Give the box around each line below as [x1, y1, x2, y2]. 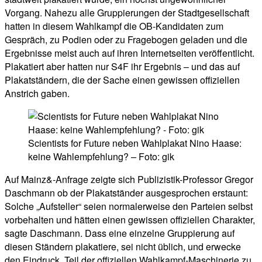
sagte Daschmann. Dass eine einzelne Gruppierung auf [5, 226, 235, 240]
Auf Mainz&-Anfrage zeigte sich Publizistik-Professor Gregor [5, 172, 253, 186]
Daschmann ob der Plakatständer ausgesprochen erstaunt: [5, 185, 248, 199]
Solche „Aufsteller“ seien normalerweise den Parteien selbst [5, 199, 253, 213]
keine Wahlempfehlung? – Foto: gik [28, 149, 174, 163]
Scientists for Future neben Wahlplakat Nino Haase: [28, 136, 242, 150]
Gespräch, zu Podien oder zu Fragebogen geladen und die [5, 32, 247, 46]
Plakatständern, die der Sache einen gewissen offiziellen [5, 73, 240, 87]
